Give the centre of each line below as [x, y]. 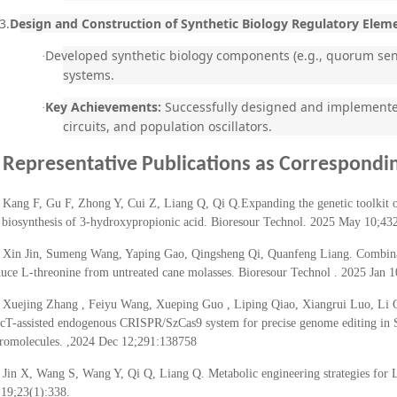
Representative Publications [127, 165]
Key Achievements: [103, 107]
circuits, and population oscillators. [167, 126]
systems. [89, 75]
